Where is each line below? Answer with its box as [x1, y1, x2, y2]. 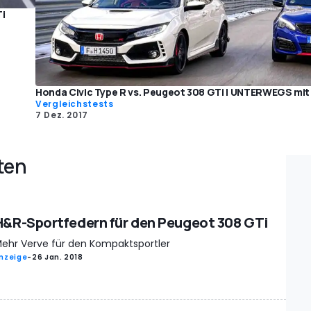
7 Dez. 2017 [35, 109, 89, 121]
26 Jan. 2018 [31, 251, 83, 262]
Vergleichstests [35, 98, 114, 110]
